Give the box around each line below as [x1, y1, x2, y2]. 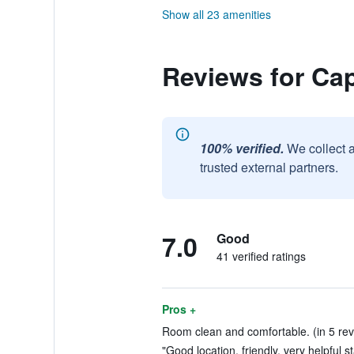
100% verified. [199, 139, 284, 157]
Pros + [161, 301, 196, 317]
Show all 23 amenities [161, 6, 271, 22]
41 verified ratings [216, 248, 306, 264]
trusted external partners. [199, 158, 338, 176]
